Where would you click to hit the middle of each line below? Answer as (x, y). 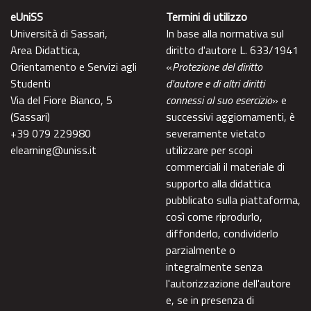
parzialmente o (201, 250)
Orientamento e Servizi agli (74, 66)
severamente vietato (216, 133)
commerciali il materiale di (225, 166)
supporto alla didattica (218, 183)
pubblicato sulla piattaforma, (233, 200)
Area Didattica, (45, 50)
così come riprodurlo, (214, 216)
